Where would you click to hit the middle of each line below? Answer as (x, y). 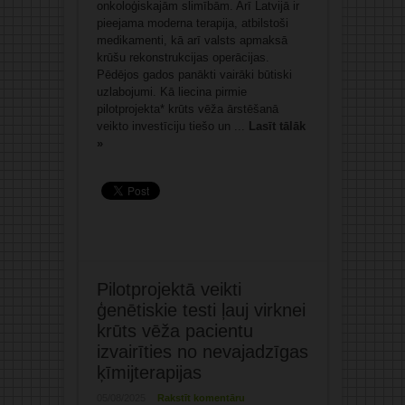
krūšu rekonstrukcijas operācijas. (183, 58)
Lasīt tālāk (277, 127)
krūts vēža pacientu (174, 331)
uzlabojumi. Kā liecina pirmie (171, 92)
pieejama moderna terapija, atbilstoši (192, 24)
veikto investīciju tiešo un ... (172, 127)
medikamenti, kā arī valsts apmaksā (192, 41)
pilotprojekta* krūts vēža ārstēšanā (187, 109)
